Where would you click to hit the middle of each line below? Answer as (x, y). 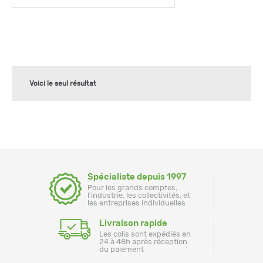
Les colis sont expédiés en (145, 234)
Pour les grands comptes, (132, 188)
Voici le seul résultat (63, 83)
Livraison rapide (133, 223)
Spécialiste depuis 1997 (137, 177)
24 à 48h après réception (143, 242)
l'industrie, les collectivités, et (139, 195)
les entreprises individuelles (136, 203)
